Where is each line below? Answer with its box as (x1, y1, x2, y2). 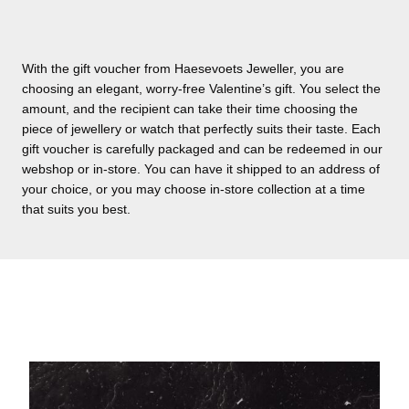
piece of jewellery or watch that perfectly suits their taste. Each (22, 121, 381, 136)
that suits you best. (22, 201, 131, 216)
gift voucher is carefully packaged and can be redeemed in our (22, 141, 383, 156)
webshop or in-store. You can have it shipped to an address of (22, 161, 380, 176)
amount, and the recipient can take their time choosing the (22, 100, 358, 116)
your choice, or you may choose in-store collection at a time (22, 181, 365, 196)
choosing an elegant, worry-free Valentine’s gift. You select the (22, 80, 381, 96)
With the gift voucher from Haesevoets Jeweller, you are (22, 60, 344, 76)
